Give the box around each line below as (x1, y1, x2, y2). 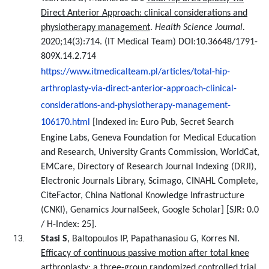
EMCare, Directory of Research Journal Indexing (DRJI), (41, 162, 256, 172)
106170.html (41, 118, 90, 127)
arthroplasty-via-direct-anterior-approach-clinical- (41, 84, 237, 94)
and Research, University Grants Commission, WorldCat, (41, 148, 259, 157)
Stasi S (41, 234, 67, 244)
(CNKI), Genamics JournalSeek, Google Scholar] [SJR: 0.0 (41, 205, 259, 215)
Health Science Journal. (155, 23, 245, 32)
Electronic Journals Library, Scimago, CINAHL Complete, (41, 177, 258, 186)
